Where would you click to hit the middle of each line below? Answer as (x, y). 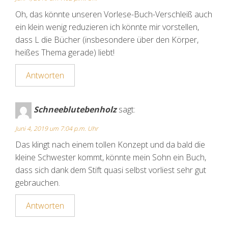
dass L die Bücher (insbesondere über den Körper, (107, 40)
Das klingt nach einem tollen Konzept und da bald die (110, 145)
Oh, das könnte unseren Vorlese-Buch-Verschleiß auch (114, 15)
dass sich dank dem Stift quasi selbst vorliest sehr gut (111, 170)
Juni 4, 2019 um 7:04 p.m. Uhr (57, 129)
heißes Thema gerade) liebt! (65, 53)
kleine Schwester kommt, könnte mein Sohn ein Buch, (111, 158)
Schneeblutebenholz (75, 110)
